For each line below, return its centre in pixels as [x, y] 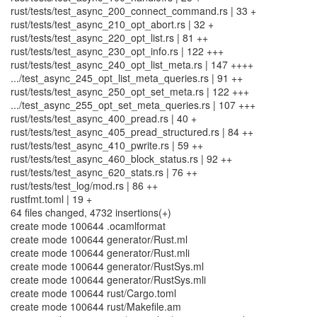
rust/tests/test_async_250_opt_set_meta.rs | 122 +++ [130, 91]
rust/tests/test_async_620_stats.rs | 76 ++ [104, 172]
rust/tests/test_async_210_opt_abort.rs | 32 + [112, 24]
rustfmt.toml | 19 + [51, 199]
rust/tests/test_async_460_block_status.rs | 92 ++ [121, 158]
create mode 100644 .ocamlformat [88, 226]
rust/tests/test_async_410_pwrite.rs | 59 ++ [107, 145]
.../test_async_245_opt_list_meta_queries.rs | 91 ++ [127, 78]
